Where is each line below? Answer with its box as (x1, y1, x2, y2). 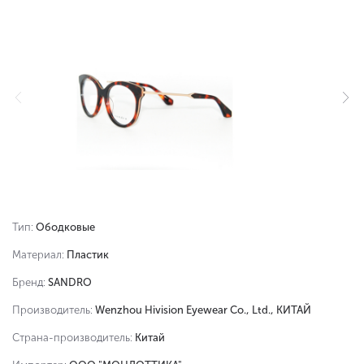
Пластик (67, 249, 109, 261)
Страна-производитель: (12, 331, 135, 344)
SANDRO (48, 276, 92, 288)
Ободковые (36, 221, 95, 233)
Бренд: (12, 276, 48, 288)
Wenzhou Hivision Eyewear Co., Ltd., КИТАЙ (95, 304, 311, 316)
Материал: (12, 249, 67, 261)
